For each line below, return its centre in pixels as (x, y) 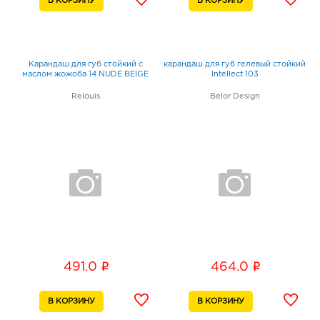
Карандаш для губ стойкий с (85, 65)
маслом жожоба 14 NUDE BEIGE (85, 75)
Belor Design (235, 97)
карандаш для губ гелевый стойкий (235, 65)
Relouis (85, 97)
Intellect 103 (235, 75)
